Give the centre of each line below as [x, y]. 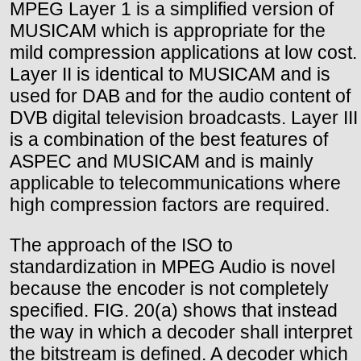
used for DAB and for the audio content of [180, 95]
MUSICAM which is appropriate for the [168, 30]
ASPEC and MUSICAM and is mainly [162, 161]
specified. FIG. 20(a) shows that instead [174, 310]
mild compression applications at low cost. [183, 52]
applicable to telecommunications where [175, 183]
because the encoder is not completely [169, 288]
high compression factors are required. [170, 204]
